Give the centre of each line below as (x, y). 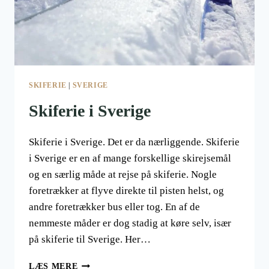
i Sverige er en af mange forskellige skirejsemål (130, 159)
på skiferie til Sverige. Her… (90, 240)
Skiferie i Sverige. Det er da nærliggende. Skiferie (134, 142)
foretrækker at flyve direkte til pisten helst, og (126, 191)
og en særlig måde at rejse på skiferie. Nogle (123, 175)
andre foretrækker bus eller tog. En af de (114, 207)
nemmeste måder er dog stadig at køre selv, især (130, 223)
